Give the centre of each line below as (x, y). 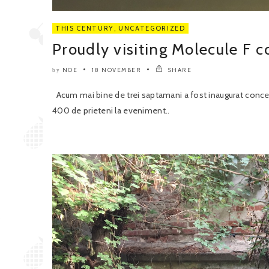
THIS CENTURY (85, 28)
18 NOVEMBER (116, 70)
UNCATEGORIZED (152, 28)
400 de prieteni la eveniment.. (111, 110)
